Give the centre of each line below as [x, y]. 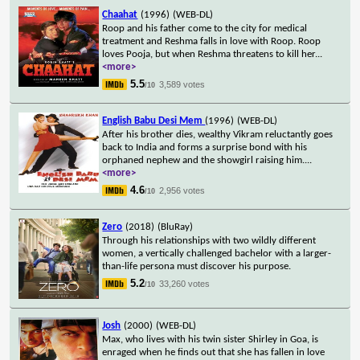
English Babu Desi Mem [154, 121]
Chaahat [120, 14]
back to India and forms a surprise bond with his [205, 147]
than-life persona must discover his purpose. [197, 266]
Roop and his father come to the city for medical [205, 28]
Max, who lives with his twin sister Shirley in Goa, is [211, 339]
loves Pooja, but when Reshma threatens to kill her [209, 54]
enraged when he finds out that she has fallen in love [214, 352]
